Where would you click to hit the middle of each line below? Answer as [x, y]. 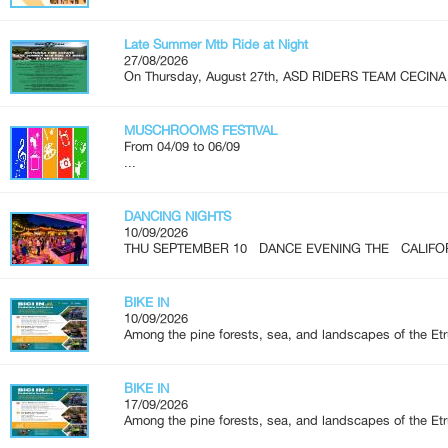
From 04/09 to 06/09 [182, 146]
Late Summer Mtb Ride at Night [216, 44]
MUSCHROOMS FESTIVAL [200, 130]
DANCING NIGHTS [177, 216]
